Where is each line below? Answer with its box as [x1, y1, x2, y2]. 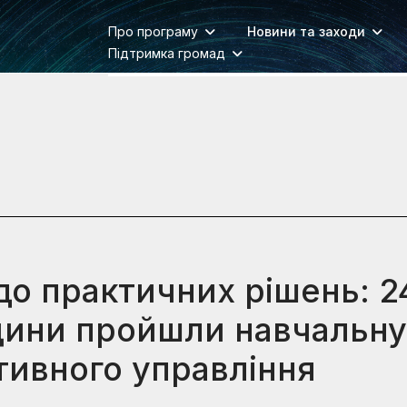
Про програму [107, 24, 198, 39]
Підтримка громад [107, 45, 225, 61]
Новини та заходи [246, 24, 365, 39]
